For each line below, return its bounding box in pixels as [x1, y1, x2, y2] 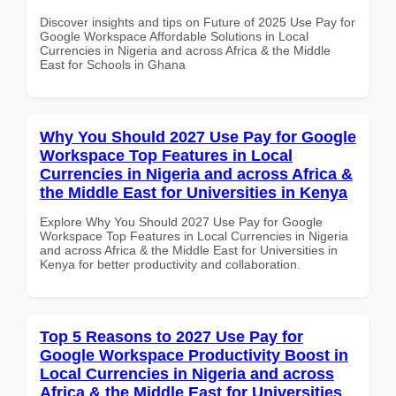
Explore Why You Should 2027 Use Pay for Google [40, 214, 323, 229]
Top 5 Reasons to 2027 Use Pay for [40, 327, 303, 346]
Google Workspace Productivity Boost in [40, 346, 348, 364]
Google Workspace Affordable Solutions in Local [40, 28, 308, 43]
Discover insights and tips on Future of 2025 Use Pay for [40, 14, 355, 29]
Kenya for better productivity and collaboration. [40, 256, 301, 271]
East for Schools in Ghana [40, 57, 186, 72]
